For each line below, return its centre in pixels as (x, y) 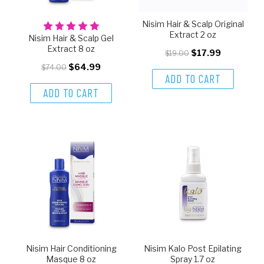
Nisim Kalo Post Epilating (193, 249)
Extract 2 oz (193, 35)
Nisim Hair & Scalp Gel (71, 38)
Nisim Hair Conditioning (71, 249)
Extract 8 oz (71, 49)
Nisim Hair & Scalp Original (193, 24)
